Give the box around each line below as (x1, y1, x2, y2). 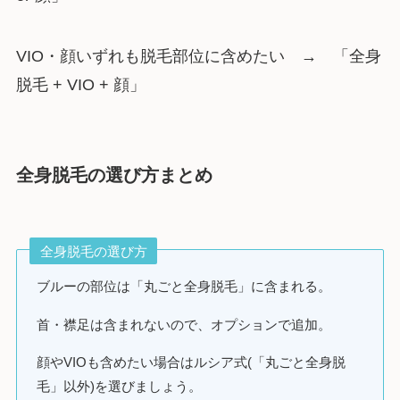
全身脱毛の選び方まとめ (15, 164, 212, 185)
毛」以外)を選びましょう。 (37, 378, 203, 394)
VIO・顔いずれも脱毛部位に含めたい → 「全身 (15, 47, 381, 66)
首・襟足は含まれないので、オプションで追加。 (37, 316, 332, 332)
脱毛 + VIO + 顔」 (15, 76, 146, 95)
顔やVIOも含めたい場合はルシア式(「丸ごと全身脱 (37, 354, 346, 370)
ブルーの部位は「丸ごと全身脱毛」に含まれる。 (37, 279, 332, 295)
